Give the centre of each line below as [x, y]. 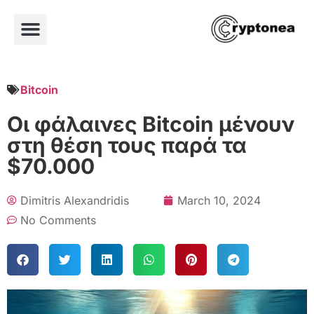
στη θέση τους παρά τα [127, 145]
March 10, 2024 [219, 200]
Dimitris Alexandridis [75, 200]
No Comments [58, 220]
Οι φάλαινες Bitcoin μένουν [151, 124]
